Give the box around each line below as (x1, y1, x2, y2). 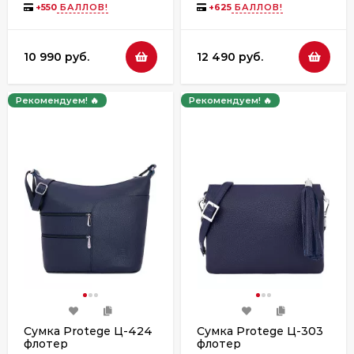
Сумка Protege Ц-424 (24, 324, 153, 339)
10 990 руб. (24, 49, 89, 64)
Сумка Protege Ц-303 (197, 324, 323, 339)
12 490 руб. (197, 49, 263, 64)
